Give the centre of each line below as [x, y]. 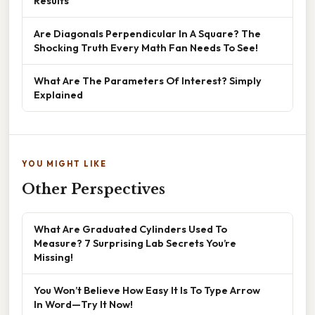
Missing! [53, 257]
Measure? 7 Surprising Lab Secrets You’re [135, 243]
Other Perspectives [94, 189]
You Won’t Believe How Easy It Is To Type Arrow [147, 290]
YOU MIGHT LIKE [64, 164]
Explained [58, 95]
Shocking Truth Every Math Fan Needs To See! [146, 48]
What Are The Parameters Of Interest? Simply [148, 81]
